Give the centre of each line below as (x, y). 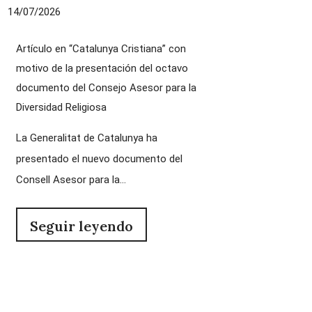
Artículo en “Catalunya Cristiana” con (101, 48)
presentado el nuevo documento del (99, 158)
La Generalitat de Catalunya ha (86, 138)
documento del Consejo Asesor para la (106, 87)
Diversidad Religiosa (61, 107)
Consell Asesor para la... (71, 179)
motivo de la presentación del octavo (102, 68)
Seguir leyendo (81, 226)
